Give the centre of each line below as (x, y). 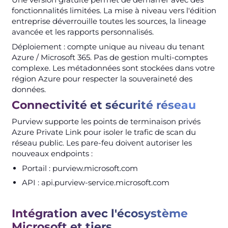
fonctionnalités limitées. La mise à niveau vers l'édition (114, 10)
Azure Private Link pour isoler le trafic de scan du (104, 132)
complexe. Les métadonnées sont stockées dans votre (113, 68)
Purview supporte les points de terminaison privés (106, 121)
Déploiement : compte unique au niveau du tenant (108, 46)
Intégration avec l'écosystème (99, 213)
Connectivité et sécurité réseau (104, 105)
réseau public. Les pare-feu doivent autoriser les (102, 142)
